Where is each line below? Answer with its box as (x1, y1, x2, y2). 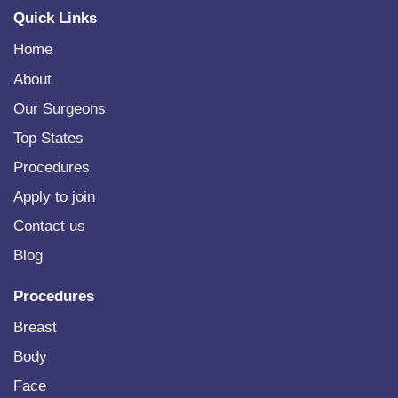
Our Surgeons (12, 99, 106, 117)
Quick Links (12, 10, 97, 28)
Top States (12, 129, 84, 147)
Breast (12, 318, 57, 336)
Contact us (12, 217, 85, 235)
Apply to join (12, 187, 95, 205)
